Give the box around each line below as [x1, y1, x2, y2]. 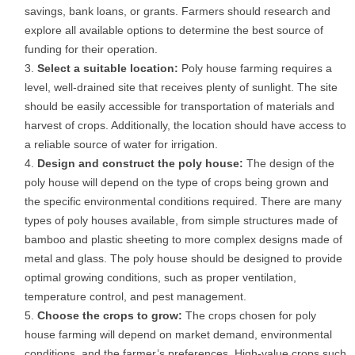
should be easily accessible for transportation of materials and [25, 100, 334, 113]
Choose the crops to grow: [37, 309, 185, 322]
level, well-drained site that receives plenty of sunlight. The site [25, 81, 338, 94]
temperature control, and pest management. [25, 290, 246, 303]
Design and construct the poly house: [37, 157, 243, 170]
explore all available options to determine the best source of [25, 24, 323, 36]
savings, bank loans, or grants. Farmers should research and [25, 5, 330, 17]
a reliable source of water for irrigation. [25, 138, 218, 151]
